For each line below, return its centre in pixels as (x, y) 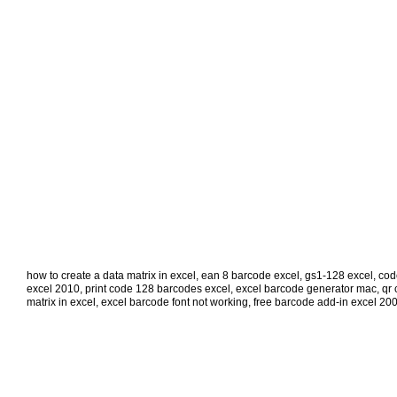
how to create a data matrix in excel (111, 276)
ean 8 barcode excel (250, 276)
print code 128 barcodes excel (158, 289)
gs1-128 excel (339, 276)
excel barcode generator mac (306, 289)
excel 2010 (53, 289)
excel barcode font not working (175, 303)
